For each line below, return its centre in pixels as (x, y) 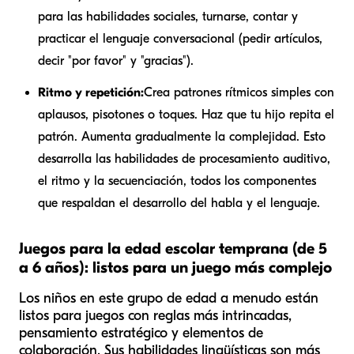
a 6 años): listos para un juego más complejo (175, 267)
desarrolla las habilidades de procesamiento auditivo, (184, 158)
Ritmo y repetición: (91, 92)
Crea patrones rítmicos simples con (239, 92)
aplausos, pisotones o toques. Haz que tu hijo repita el (186, 114)
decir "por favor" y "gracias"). (116, 60)
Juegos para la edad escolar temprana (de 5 (173, 248)
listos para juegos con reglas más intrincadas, (155, 315)
